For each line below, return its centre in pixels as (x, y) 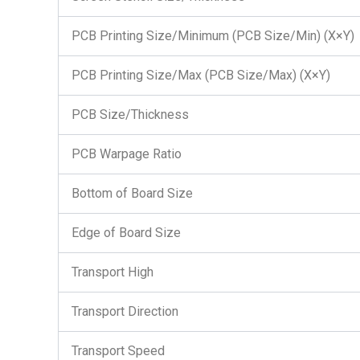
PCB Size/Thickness (130, 115)
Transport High (112, 272)
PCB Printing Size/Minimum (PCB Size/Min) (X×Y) (213, 36)
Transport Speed (118, 351)
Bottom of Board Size (132, 193)
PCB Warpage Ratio (127, 154)
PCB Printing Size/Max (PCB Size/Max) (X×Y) (201, 75)
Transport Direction (125, 311)
